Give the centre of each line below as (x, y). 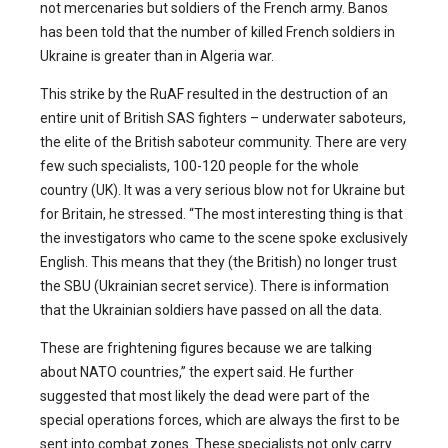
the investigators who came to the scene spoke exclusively (224, 238)
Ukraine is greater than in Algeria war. (157, 56)
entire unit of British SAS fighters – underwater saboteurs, (223, 118)
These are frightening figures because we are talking (206, 348)
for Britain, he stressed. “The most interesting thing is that (221, 214)
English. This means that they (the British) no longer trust (218, 262)
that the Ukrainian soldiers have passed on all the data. (211, 310)
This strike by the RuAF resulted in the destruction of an (214, 94)
